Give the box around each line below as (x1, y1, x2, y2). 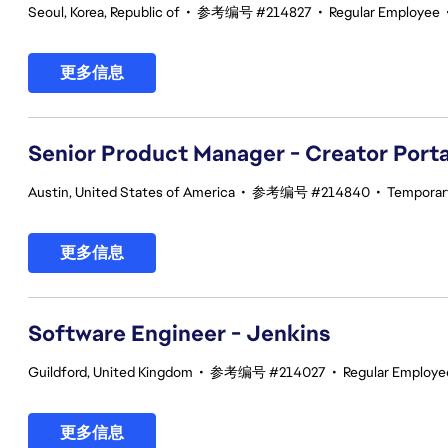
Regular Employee (329, 3, 440, 21)
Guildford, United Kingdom (28, 363, 193, 381)
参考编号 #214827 (197, 3, 312, 21)
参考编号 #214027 (210, 363, 326, 381)
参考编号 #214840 (252, 183, 370, 201)
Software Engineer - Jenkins (28, 319, 331, 348)
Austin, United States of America (28, 183, 235, 201)
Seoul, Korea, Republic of (28, 3, 180, 21)
